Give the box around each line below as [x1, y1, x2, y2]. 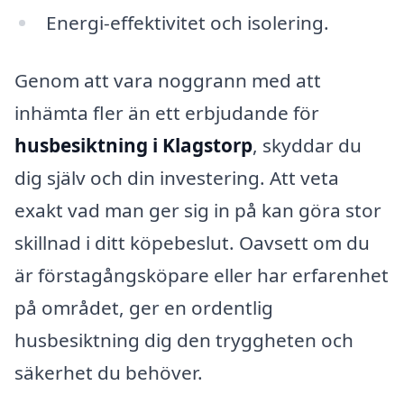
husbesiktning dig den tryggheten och [14, 326, 353, 353]
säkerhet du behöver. [14, 359, 203, 385]
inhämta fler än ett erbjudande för [14, 99, 319, 125]
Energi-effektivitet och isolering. [45, 10, 329, 36]
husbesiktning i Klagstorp [14, 132, 252, 158]
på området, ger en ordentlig [14, 294, 273, 320]
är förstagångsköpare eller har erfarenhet [14, 262, 389, 288]
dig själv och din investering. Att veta [14, 164, 339, 190]
